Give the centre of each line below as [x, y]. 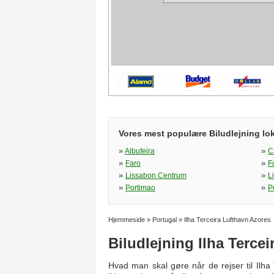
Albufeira [140, 151]
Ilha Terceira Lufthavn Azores [228, 220]
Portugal [165, 220]
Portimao [140, 188]
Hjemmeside [127, 220]
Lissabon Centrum [156, 176]
